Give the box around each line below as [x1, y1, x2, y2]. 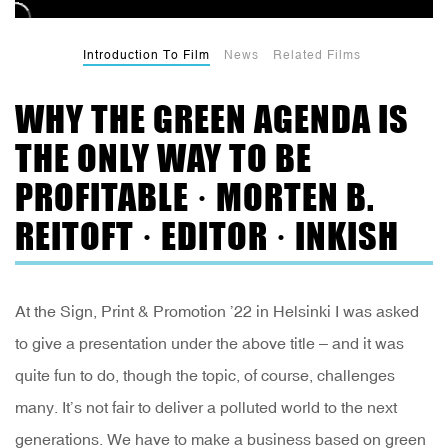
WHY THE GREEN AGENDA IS [15, 97, 409, 142]
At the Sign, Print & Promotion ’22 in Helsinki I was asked [15, 302, 419, 321]
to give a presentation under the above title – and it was [15, 334, 404, 353]
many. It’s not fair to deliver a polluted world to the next [15, 398, 397, 417]
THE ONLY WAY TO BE [15, 136, 312, 181]
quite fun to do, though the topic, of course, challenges [15, 366, 395, 385]
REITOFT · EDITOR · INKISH [15, 214, 399, 259]
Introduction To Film [82, 48, 210, 63]
